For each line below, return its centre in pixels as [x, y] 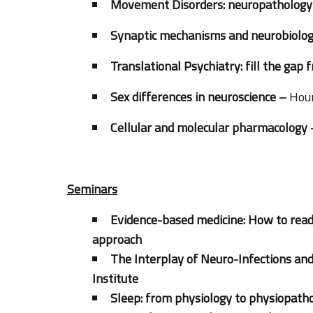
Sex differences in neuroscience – [200, 96]
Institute [115, 278]
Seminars [92, 189]
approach [117, 239]
